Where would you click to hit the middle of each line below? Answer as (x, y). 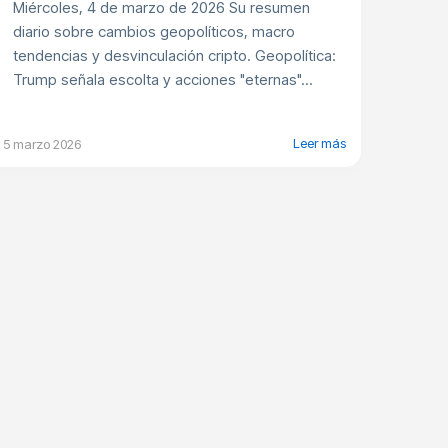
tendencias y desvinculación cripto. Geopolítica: (174, 55)
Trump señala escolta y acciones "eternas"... (162, 79)
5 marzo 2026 (41, 144)
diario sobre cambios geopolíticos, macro (153, 31)
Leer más (319, 142)
